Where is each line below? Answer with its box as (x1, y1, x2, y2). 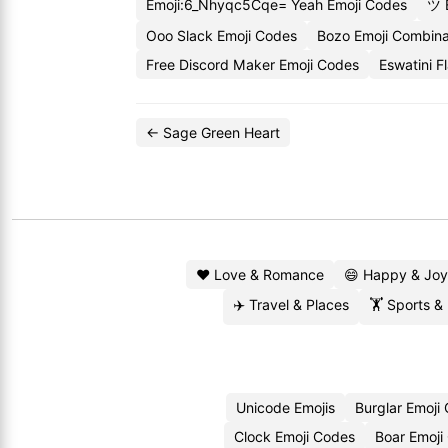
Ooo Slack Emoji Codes (146, 27, 297, 44)
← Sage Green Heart (146, 124, 280, 141)
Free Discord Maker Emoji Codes (146, 56, 359, 73)
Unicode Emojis (235, 399, 335, 416)
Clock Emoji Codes (233, 428, 355, 445)
